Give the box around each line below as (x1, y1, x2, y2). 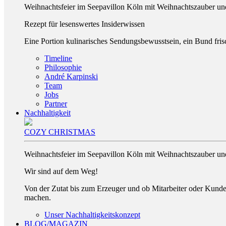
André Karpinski (44, 72, 98, 81)
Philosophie (44, 63, 82, 72)
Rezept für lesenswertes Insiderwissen (24, 20, 145, 28)
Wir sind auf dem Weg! (24, 167, 98, 176)
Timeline (44, 54, 72, 63)
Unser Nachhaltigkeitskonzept (44, 210, 140, 219)
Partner (44, 99, 67, 108)
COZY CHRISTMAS (24, 128, 95, 136)
